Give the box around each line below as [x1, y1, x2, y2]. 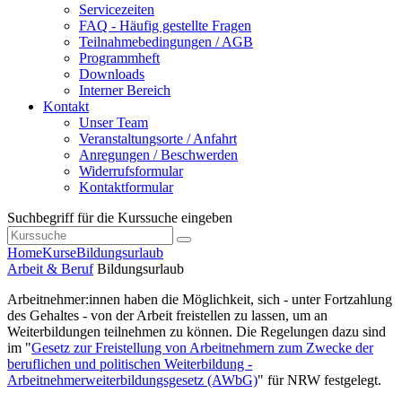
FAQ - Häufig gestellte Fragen [79, 18, 251, 34]
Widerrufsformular [79, 163, 183, 179]
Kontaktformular [79, 179, 173, 196]
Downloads [79, 66, 144, 83]
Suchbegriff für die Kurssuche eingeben [7, 210, 232, 226]
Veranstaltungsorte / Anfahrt [79, 131, 237, 147]
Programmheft [79, 50, 160, 66]
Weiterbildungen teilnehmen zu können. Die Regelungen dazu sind [7, 324, 386, 340]
